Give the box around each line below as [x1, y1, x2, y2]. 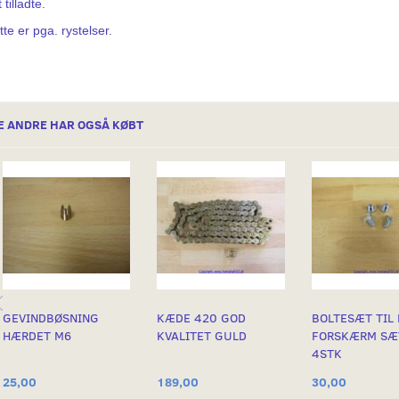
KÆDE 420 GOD [157, 309, 247, 327]
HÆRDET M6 [2, 327, 71, 345]
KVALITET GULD [157, 327, 248, 345]
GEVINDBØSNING [2, 309, 99, 327]
